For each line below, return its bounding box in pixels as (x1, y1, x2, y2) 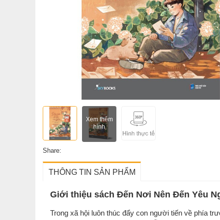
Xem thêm (85, 116, 113, 123)
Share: (43, 147, 61, 154)
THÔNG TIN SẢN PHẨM (48, 168, 136, 176)
